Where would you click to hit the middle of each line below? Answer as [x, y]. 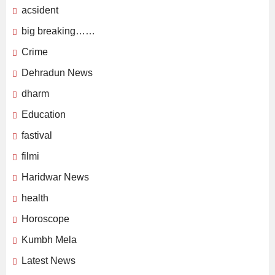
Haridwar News [55, 177]
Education [44, 115]
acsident [40, 10]
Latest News [48, 261]
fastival [37, 136]
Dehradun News [57, 73]
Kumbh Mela [49, 240]
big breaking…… [58, 31]
